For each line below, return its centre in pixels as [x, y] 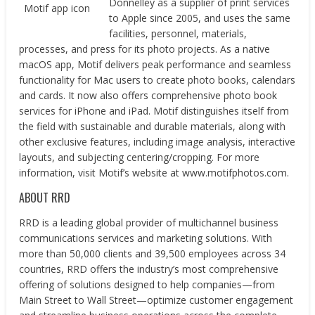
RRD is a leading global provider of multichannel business [149, 223]
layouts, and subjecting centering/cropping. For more [140, 157]
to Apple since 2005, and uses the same [200, 18]
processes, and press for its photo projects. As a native [145, 49]
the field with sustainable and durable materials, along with [153, 126]
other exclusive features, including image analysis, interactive [157, 142]
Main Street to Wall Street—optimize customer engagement [156, 300]
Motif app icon [57, 8]
